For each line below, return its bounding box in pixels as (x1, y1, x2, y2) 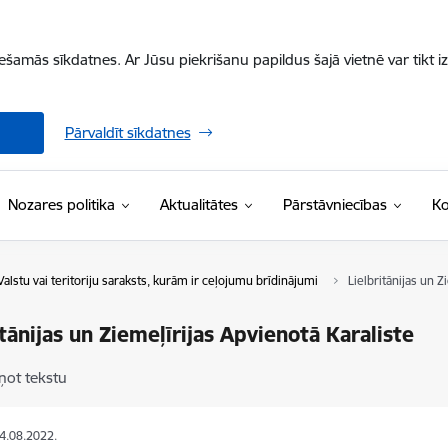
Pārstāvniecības (282, 195, 387, 214)
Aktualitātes (159, 195, 238, 214)
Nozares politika (7, 195, 115, 214)
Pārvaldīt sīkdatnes (64, 123, 191, 142)
